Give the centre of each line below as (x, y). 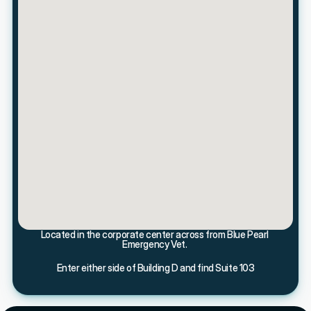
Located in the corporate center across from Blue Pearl (154, 234)
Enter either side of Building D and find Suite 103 (155, 268)
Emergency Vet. (155, 244)
